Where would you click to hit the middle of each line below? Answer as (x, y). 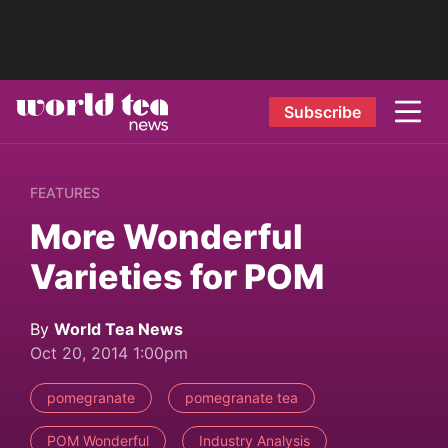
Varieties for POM (177, 276)
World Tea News (118, 329)
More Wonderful (166, 236)
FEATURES (65, 192)
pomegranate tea (241, 397)
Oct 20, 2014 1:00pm (109, 353)
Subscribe (322, 111)
